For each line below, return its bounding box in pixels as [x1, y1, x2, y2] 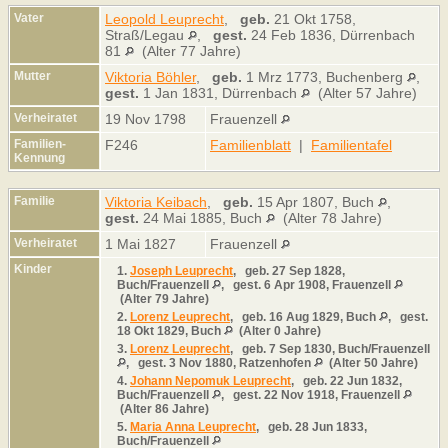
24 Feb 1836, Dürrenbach [247, 26, 415, 43]
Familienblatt [210, 136, 291, 153]
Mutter [14, 68, 51, 83]
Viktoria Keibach [105, 193, 207, 210]
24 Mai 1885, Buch [139, 209, 266, 226]
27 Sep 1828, [269, 263, 345, 278]
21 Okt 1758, [270, 10, 356, 27]
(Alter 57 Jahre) [310, 84, 421, 101]
